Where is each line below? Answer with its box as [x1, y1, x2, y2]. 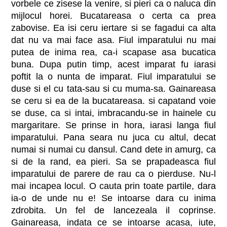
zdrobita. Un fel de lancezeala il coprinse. [11, 205, 216, 215]
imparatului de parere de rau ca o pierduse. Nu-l [11, 168, 216, 179]
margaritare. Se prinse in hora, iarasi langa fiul [11, 120, 216, 130]
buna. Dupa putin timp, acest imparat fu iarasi [11, 59, 216, 69]
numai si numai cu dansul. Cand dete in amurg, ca [11, 144, 216, 155]
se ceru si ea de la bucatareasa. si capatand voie [11, 95, 216, 106]
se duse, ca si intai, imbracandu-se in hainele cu [11, 107, 216, 118]
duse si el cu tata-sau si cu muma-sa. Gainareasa [11, 83, 216, 94]
